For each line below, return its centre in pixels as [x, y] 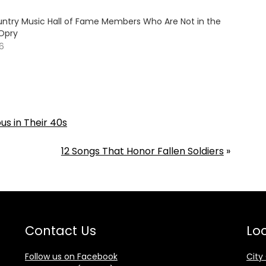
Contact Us [60, 231]
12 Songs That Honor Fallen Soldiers [142, 151]
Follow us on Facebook [71, 257]
